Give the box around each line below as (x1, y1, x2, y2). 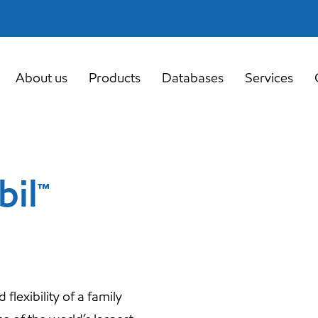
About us (16, 69, 67, 86)
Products (89, 69, 141, 86)
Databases (162, 69, 224, 86)
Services (245, 69, 293, 86)
